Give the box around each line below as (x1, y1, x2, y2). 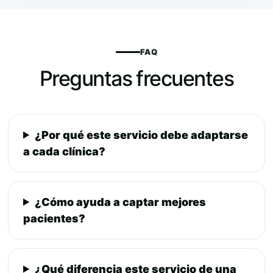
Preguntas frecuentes (39, 65, 234, 91)
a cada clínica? (23, 144, 105, 158)
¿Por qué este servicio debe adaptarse (35, 128, 249, 141)
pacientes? (23, 211, 85, 225)
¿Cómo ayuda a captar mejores (35, 195, 207, 208)
